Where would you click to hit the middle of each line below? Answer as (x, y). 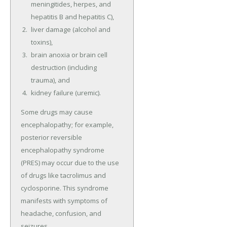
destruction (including (64, 68)
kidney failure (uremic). (66, 93)
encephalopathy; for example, (67, 125)
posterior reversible (51, 138)
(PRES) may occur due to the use (70, 163)
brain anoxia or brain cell (69, 55)
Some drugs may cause (57, 112)
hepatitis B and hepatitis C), (72, 17)
